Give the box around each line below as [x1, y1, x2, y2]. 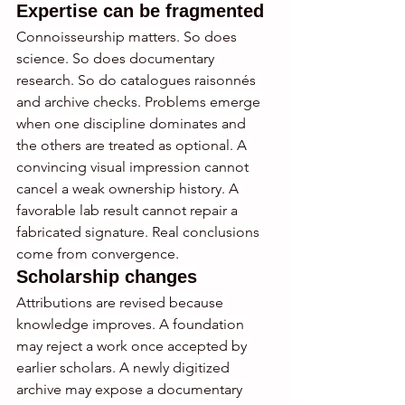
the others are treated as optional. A [16, 137, 250, 155]
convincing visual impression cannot [16, 158, 252, 176]
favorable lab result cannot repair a [16, 202, 241, 220]
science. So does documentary [16, 50, 218, 68]
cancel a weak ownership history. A [16, 180, 242, 198]
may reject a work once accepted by [16, 337, 250, 355]
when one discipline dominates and [16, 115, 250, 133]
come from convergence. [16, 245, 179, 263]
